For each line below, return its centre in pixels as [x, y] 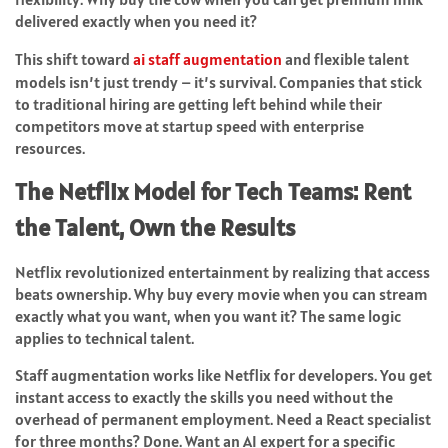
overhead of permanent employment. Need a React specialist [223, 419]
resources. [50, 148]
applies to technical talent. [104, 338]
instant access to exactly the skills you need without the [204, 397]
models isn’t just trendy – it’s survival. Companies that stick [218, 82]
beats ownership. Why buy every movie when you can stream [221, 294]
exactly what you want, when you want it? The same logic [208, 316]
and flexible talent [345, 59]
